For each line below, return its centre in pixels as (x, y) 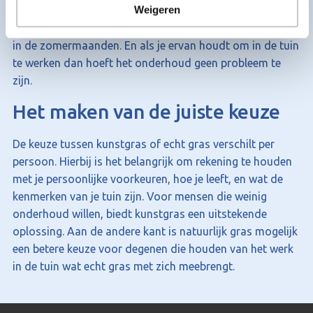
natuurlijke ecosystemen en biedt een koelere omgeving (151, 28)
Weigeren (157, 9)
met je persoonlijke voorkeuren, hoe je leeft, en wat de (148, 179)
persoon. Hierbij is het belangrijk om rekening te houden (152, 161)
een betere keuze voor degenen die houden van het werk (153, 249)
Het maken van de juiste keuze (146, 111)
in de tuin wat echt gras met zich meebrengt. (124, 266)
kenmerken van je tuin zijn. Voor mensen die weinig (140, 196)
